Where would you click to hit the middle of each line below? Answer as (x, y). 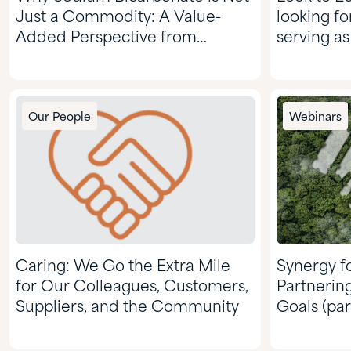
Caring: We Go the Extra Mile (123, 266)
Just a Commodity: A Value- (118, 17)
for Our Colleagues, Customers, (132, 287)
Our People (60, 117)
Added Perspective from (106, 38)
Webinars (315, 117)
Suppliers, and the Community (127, 307)
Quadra (44, 58)
